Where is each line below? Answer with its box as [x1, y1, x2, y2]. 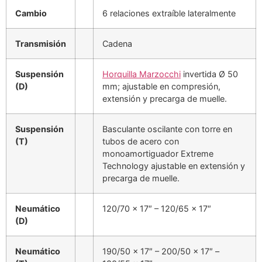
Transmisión [15, 38, 66, 49]
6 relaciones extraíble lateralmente [102, 8, 236, 18]
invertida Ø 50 [181, 68, 238, 79]
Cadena [102, 38, 132, 49]
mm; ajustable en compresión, [102, 81, 220, 91]
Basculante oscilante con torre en [102, 123, 232, 134]
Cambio [15, 8, 47, 18]
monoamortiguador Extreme [102, 148, 213, 158]
